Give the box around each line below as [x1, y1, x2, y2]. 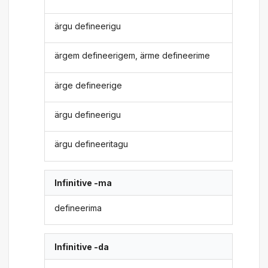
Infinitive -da [54, 241, 109, 252]
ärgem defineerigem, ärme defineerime [54, 50, 211, 61]
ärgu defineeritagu [54, 139, 129, 150]
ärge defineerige [54, 80, 123, 90]
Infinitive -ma [54, 177, 112, 188]
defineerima [54, 203, 102, 214]
